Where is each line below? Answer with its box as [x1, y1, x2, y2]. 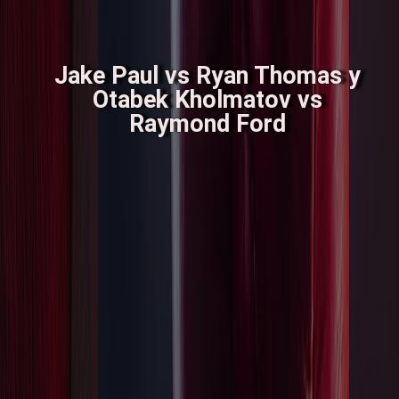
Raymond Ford [128, 109, 286, 138]
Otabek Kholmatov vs [92, 85, 322, 114]
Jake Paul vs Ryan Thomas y [53, 61, 361, 90]
